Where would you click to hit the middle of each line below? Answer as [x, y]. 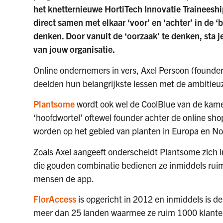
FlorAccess [55, 199]
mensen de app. [64, 178]
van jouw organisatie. [74, 49]
